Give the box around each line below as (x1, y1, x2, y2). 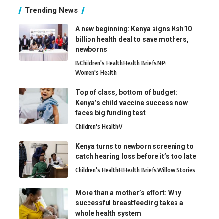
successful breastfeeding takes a (75, 199, 183, 207)
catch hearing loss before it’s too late (75, 153, 197, 161)
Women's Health (75, 69, 117, 77)
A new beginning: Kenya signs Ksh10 (75, 25, 192, 33)
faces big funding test (75, 109, 147, 117)
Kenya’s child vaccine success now (75, 99, 188, 107)
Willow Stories (157, 166, 195, 174)
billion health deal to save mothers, (75, 35, 189, 44)
